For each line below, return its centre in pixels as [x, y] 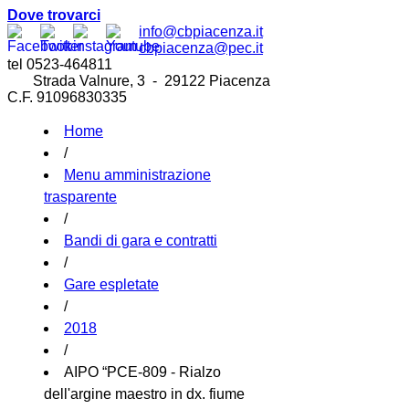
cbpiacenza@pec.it [201, 48]
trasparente [80, 197]
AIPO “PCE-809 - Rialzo [142, 372]
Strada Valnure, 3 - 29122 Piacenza [139, 81]
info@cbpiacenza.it [201, 31]
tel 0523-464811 [60, 64]
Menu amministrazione [137, 175]
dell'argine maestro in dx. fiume [144, 394]
